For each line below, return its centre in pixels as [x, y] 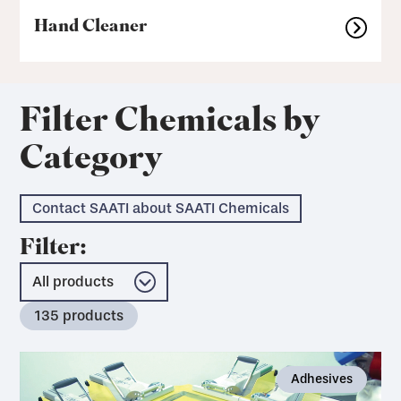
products [92, 315]
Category [92, 161]
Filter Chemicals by [171, 123]
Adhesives [321, 379]
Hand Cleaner [91, 27]
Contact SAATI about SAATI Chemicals [161, 208]
